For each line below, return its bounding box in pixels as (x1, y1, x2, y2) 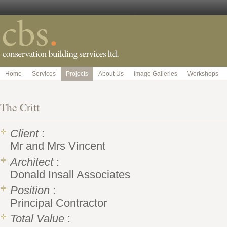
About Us (98, 70, 124, 78)
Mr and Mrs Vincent (10, 140, 105, 153)
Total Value (10, 213, 64, 225)
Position (10, 184, 50, 197)
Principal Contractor (10, 197, 107, 209)
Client (10, 128, 39, 140)
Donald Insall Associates (10, 169, 130, 181)
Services (32, 70, 56, 78)
